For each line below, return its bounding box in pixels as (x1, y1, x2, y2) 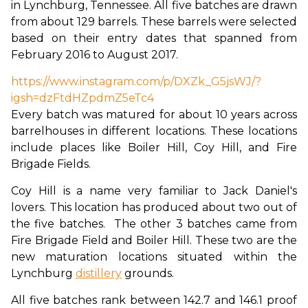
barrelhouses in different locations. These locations (11, 124, 297, 138)
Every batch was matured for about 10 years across (11, 108, 297, 122)
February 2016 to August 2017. (11, 48, 178, 62)
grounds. (122, 267, 174, 280)
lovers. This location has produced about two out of (11, 201, 297, 214)
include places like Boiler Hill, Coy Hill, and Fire (11, 141, 297, 155)
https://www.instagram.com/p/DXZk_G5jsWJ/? (11, 75, 261, 89)
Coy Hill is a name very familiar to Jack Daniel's (11, 184, 297, 198)
